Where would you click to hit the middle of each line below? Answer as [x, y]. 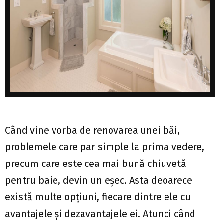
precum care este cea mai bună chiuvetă [96, 164]
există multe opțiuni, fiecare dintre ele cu [98, 197]
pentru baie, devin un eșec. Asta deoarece [98, 180]
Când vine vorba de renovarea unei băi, [92, 130]
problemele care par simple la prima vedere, [105, 147]
